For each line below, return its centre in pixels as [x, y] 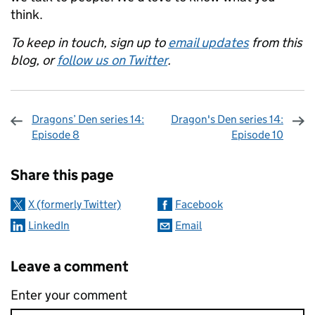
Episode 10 [257, 135]
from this [277, 43]
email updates [208, 43]
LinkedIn [49, 226]
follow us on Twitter [112, 60]
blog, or [32, 60]
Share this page [62, 175]
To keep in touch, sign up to [88, 43]
